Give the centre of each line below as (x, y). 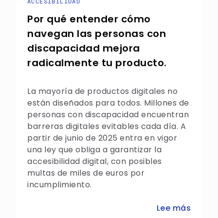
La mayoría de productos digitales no (102, 91)
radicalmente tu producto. (97, 63)
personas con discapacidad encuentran (108, 115)
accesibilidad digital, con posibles (95, 161)
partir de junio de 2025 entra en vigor (102, 138)
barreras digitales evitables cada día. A (107, 126)
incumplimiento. (60, 185)
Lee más (173, 208)
